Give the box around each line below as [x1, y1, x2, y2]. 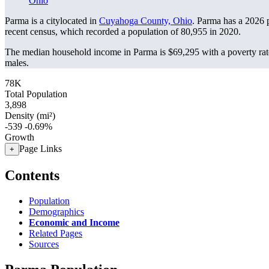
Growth [5, 132, 34, 142]
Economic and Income [29, 217, 119, 228]
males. [5, 58, 29, 68]
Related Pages [29, 228, 82, 238]
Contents [5, 167, 59, 183]
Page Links [19, 144, 62, 154]
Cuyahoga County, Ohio [99, 16, 192, 26]
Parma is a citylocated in [5, 16, 99, 26]
